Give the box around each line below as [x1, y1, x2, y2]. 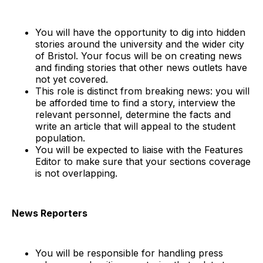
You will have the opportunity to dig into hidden [35, 26, 245, 39]
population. [35, 132, 85, 144]
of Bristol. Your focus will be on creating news [35, 50, 242, 62]
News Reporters [12, 207, 87, 220]
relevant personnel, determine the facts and [35, 109, 231, 121]
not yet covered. [35, 73, 108, 86]
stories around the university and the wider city [35, 38, 244, 50]
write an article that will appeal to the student [35, 120, 235, 133]
